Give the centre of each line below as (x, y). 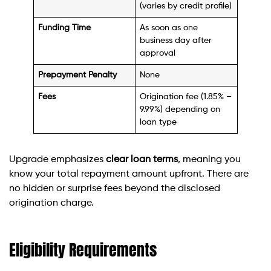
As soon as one (169, 28)
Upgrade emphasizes (57, 159)
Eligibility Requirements (83, 250)
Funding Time (65, 28)
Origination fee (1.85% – (186, 96)
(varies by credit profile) (186, 6)
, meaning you (209, 159)
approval (158, 53)
